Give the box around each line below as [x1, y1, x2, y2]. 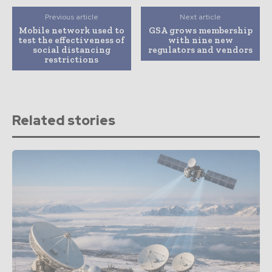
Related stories [12, 112, 115, 130]
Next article [180, 12, 222, 22]
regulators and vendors [148, 44, 253, 56]
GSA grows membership [148, 25, 253, 36]
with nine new [168, 35, 233, 46]
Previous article [44, 12, 98, 22]
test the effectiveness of [18, 35, 125, 46]
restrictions [44, 54, 99, 66]
